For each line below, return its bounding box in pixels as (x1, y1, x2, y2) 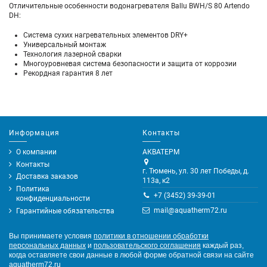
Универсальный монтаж (23, 40, 106, 49)
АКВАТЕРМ (142, 147, 179, 156)
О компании (16, 147, 57, 156)
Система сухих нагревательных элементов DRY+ (23, 30, 188, 39)
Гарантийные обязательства (16, 207, 114, 216)
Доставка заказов (16, 172, 78, 181)
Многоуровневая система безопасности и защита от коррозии (23, 59, 237, 68)
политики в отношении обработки (94, 231, 209, 240)
